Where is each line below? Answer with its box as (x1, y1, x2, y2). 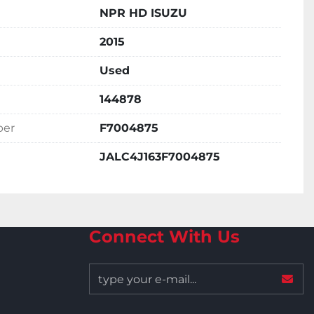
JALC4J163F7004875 (100, 150, 220, 163)
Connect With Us (89, 226, 240, 247)
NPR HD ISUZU (100, 6, 187, 20)
